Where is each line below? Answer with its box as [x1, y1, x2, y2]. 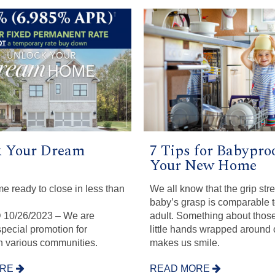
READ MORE [150, 263, 212, 274]
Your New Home [150, 155, 257, 177]
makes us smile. [150, 237, 220, 248]
